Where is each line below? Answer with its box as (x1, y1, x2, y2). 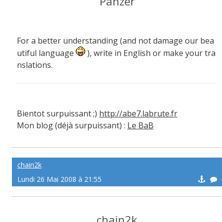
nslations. (17, 59, 53, 70)
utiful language (17, 48, 76, 58)
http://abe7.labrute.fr (99, 108, 177, 119)
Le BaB (127, 120, 154, 131)
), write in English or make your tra (85, 48, 216, 58)
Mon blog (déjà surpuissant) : (17, 120, 127, 131)
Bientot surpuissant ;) (17, 108, 99, 119)
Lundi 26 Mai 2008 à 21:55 (17, 174, 102, 184)
